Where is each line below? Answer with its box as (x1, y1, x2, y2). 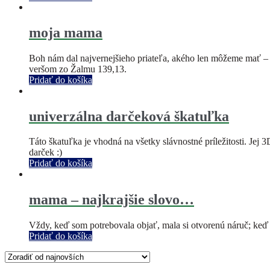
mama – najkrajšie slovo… (29, 192, 194, 208)
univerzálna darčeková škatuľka (29, 108, 229, 124)
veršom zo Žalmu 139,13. (29, 63, 127, 74)
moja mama (29, 24, 102, 40)
